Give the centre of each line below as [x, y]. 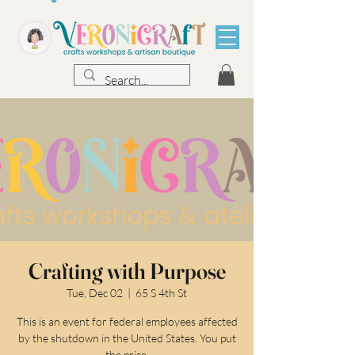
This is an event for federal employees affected [127, 322]
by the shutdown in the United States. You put [127, 338]
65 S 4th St [161, 293]
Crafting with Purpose [127, 271]
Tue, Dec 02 [95, 293]
